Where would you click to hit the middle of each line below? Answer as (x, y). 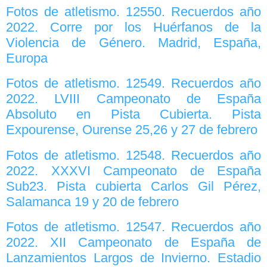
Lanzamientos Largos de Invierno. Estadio (133, 258)
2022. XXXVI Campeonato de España (133, 170)
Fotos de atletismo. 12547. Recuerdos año (133, 227)
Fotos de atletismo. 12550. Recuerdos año (133, 11)
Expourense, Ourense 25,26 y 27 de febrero (132, 130)
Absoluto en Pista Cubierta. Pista (133, 114)
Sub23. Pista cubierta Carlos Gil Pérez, (133, 186)
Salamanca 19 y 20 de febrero (92, 201)
